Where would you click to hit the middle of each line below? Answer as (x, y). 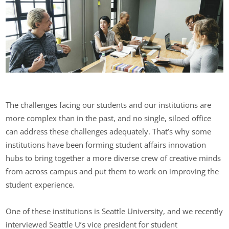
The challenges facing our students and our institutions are (109, 105)
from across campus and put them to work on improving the (112, 171)
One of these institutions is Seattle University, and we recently (114, 211)
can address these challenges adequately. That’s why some (109, 131)
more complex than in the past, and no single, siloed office (109, 118)
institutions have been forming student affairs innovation (106, 144)
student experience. (40, 184)
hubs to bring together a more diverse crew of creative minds (113, 158)
